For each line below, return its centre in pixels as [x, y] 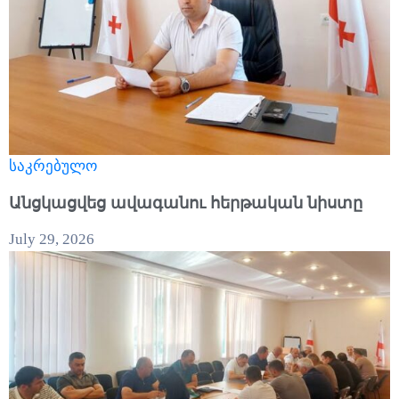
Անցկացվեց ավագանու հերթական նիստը [186, 203]
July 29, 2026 [52, 239]
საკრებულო [53, 166]
